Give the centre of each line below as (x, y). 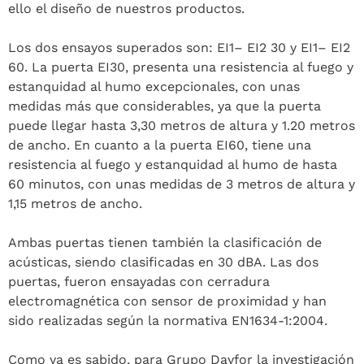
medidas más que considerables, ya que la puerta (165, 106)
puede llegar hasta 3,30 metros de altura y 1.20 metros (182, 125)
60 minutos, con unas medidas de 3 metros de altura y (182, 184)
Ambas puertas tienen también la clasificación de (165, 242)
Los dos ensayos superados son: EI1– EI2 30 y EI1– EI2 (179, 47)
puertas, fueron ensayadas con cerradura (139, 281)
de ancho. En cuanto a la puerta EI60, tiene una (160, 145)
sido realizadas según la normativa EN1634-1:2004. (168, 320)
